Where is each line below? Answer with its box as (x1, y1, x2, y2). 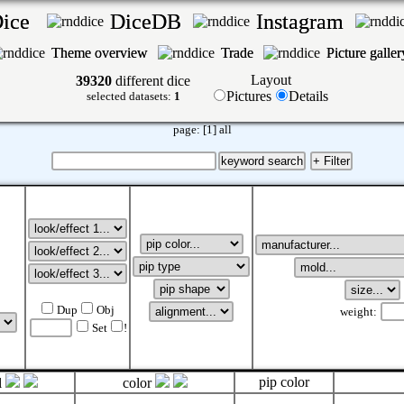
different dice (112, 73, 190, 88)
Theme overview (51, 45, 151, 60)
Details (289, 88, 328, 104)
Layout (250, 72, 291, 87)
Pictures (226, 88, 275, 104)
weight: (340, 305, 380, 318)
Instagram (256, 10, 349, 33)
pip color (259, 374, 309, 390)
